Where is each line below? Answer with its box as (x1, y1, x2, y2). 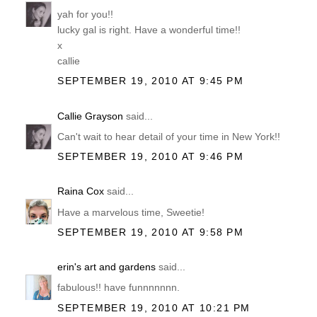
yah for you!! (57, 8, 114, 20)
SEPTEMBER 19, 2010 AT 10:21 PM (57, 301, 250, 313)
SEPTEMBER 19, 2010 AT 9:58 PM (57, 226, 243, 238)
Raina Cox (57, 185, 105, 197)
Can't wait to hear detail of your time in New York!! (57, 130, 281, 142)
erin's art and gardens (57, 261, 156, 273)
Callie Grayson (57, 110, 124, 122)
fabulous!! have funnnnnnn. (57, 282, 180, 294)
